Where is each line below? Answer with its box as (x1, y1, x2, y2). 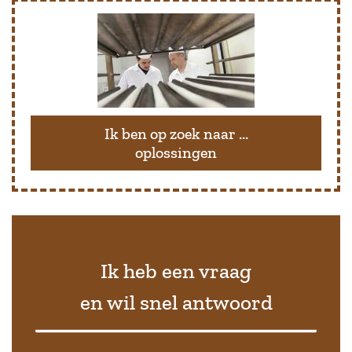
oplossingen (135, 142, 217, 162)
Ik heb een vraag (101, 258, 251, 284)
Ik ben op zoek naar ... (104, 123, 248, 143)
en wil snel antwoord (79, 289, 273, 315)
